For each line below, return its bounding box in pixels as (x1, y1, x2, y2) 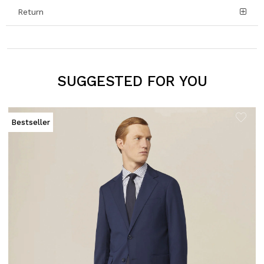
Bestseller (11, 118, 50, 127)
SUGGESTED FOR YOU (57, 72, 207, 90)
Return (18, 7, 44, 16)
